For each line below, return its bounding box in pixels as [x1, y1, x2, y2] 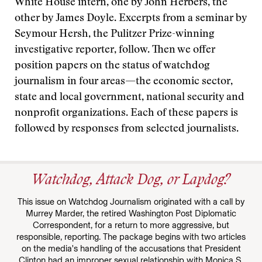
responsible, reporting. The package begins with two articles [16, 232, 246, 242]
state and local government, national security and [15, 92, 244, 103]
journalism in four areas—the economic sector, [15, 77, 233, 87]
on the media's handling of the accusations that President [21, 243, 241, 254]
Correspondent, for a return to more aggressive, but [33, 220, 229, 230]
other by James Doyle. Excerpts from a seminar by [15, 13, 247, 24]
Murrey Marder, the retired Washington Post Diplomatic [26, 208, 236, 219]
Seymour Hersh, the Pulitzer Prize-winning [15, 29, 215, 40]
